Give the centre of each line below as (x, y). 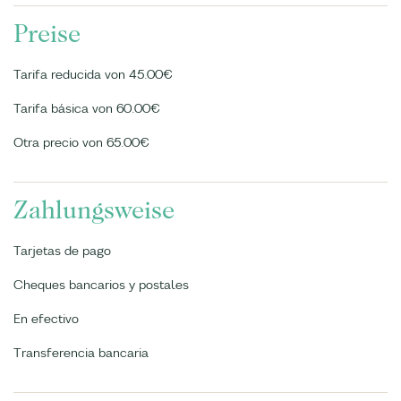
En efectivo (46, 319)
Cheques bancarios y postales (101, 285)
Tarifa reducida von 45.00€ (93, 74)
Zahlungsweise (94, 210)
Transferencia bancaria (81, 353)
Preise (47, 34)
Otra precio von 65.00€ (81, 142)
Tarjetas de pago (62, 251)
